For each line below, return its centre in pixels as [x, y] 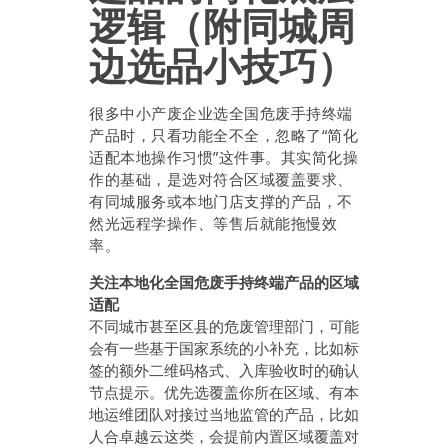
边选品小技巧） [222, 67]
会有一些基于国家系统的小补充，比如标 [224, 348]
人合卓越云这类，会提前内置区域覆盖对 [224, 436]
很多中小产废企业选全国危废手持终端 [221, 113]
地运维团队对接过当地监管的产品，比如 [224, 414]
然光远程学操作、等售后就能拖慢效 [213, 223]
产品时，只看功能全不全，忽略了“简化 [223, 135]
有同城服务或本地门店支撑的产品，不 [221, 201]
